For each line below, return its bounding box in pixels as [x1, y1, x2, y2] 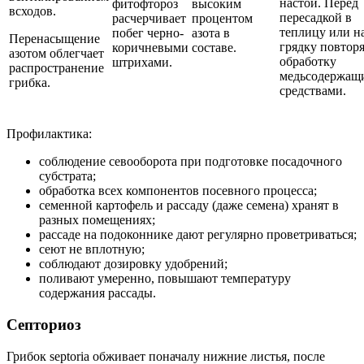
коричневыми [112, 41, 188, 55]
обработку [279, 54, 336, 69]
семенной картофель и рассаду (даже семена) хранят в [39, 198, 339, 213]
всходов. [9, 4, 56, 19]
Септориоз [6, 316, 81, 334]
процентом [192, 11, 253, 26]
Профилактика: [6, 127, 92, 141]
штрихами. [112, 55, 172, 70]
